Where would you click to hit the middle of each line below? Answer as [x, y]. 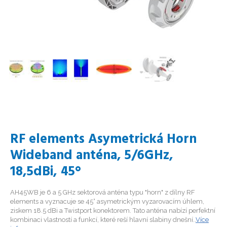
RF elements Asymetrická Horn [103, 140]
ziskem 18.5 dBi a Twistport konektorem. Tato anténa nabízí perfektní [113, 211]
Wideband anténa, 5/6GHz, [92, 156]
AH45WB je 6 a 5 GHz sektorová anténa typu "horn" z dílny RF [103, 192]
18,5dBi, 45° [46, 172]
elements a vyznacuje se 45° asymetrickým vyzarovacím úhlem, [107, 201]
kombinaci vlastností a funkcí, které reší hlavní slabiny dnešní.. [103, 220]
